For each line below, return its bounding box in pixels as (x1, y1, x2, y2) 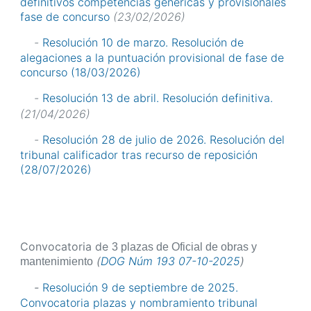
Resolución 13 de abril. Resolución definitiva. (42, 91, 273, 106)
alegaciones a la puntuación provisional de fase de (20, 51, 284, 65)
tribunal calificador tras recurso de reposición (20, 147, 258, 162)
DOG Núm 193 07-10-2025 (101, 253, 240, 268)
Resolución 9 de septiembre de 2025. (42, 280, 238, 294)
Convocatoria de (20, 239, 112, 253)
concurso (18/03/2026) (20, 65, 141, 80)
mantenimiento (20, 255, 93, 267)
